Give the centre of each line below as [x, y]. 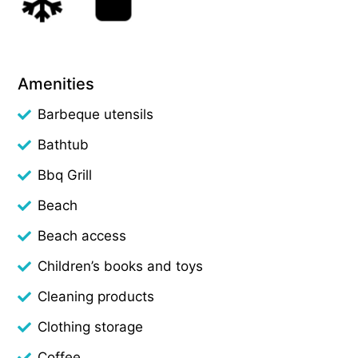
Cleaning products [96, 296]
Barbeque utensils [96, 114]
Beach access [82, 235]
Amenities [56, 84]
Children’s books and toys [121, 266]
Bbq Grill [65, 175]
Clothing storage [91, 326]
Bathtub [64, 144]
